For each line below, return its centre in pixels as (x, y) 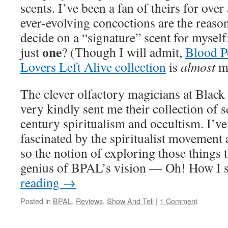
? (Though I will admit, (123, 52)
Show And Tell (130, 201)
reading (41, 182)
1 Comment (179, 201)
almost (198, 67)
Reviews (89, 201)
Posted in (36, 201)
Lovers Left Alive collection (93, 67)
